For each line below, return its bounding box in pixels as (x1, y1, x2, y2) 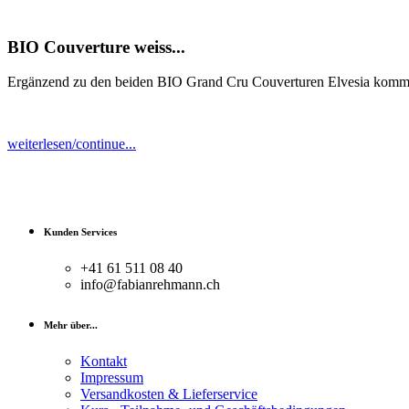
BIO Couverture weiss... (7, 37, 185, 57)
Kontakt (80, 353, 127, 370)
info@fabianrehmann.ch (80, 277, 220, 293)
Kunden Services (44, 226, 117, 238)
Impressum (80, 370, 143, 386)
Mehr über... (44, 320, 98, 331)
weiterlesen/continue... (7, 136, 136, 152)
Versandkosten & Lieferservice (80, 386, 257, 403)
